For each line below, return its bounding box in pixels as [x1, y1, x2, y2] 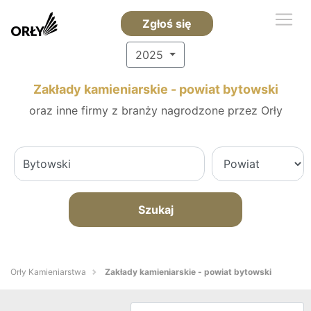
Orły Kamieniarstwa [10, 267, 86, 277]
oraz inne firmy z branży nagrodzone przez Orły [28, 103, 283, 117]
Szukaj [137, 203, 174, 217]
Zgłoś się [142, 17, 192, 31]
